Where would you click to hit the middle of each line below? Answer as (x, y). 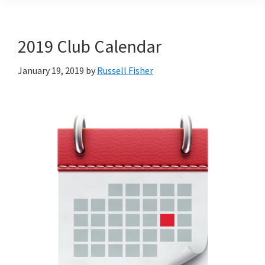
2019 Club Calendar (90, 46)
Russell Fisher (125, 70)
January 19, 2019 (51, 70)
